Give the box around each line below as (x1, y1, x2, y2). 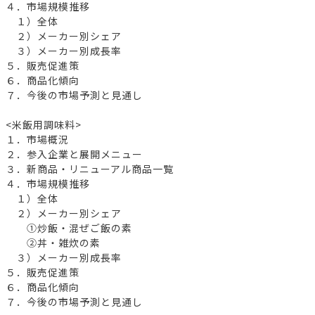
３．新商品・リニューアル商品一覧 (6, 161, 174, 176)
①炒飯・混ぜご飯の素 (6, 220, 132, 235)
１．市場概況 (6, 131, 69, 146)
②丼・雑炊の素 (6, 235, 101, 250)
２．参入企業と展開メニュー (6, 146, 143, 161)
